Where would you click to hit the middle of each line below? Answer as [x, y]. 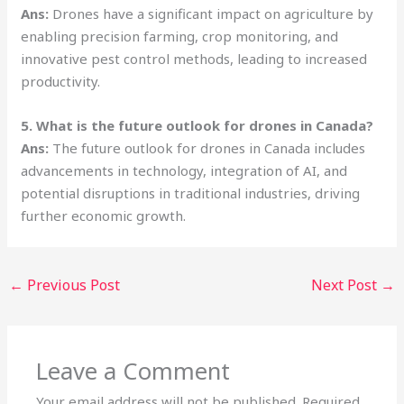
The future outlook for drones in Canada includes [207, 147]
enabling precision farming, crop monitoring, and [180, 36]
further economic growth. [104, 215]
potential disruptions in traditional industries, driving [191, 193]
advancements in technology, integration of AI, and [184, 170]
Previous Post [72, 285]
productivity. [61, 81]
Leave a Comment [133, 371]
